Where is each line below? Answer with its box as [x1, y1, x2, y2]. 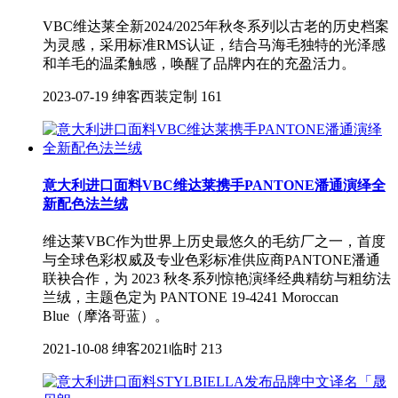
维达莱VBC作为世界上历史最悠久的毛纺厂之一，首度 [43, 234, 386, 250]
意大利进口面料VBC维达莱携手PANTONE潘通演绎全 [43, 178, 386, 194]
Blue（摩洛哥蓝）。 [43, 308, 169, 324]
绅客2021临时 [112, 341, 197, 357]
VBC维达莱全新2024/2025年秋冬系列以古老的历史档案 [43, 18, 389, 34]
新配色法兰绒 [43, 196, 128, 212]
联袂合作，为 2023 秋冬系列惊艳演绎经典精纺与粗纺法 [43, 271, 391, 287]
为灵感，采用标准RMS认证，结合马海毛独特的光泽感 [43, 36, 386, 52]
